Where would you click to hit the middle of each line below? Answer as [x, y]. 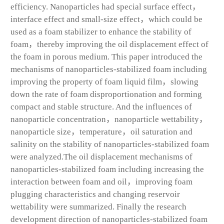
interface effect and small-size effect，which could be [106, 19]
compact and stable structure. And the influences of [101, 106]
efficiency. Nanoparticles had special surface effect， [105, 6]
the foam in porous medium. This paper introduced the [106, 56]
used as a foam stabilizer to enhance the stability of [101, 31]
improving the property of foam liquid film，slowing [104, 81]
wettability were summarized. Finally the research [98, 206]
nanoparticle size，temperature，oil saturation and [101, 131]
